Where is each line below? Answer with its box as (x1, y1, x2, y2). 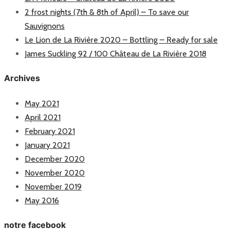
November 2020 (25, 167, 85, 178)
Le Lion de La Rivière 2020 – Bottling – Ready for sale (25, 35, 218, 45)
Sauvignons (25, 21, 65, 31)
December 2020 (25, 154, 85, 164)
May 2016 (25, 195, 59, 205)
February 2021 (25, 126, 75, 136)
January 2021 (25, 140, 70, 150)
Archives (4, 73, 40, 84)
